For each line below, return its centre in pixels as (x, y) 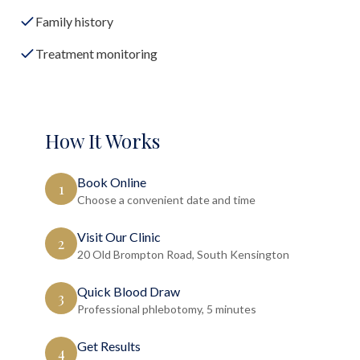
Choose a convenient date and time (166, 200)
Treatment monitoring (96, 53)
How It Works (102, 141)
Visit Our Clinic (119, 237)
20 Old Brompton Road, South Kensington (183, 254)
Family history (74, 21)
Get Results (109, 346)
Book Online (112, 182)
